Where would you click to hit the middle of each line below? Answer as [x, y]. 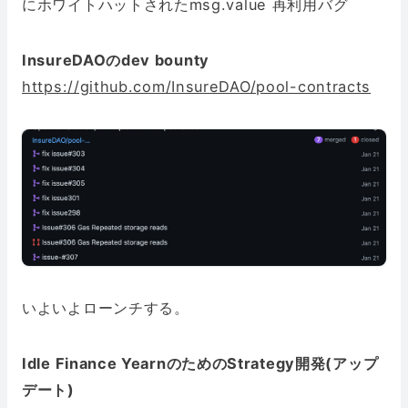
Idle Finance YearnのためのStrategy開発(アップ [200, 363]
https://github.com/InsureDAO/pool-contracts [197, 87]
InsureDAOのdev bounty [116, 61]
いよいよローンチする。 [106, 307]
